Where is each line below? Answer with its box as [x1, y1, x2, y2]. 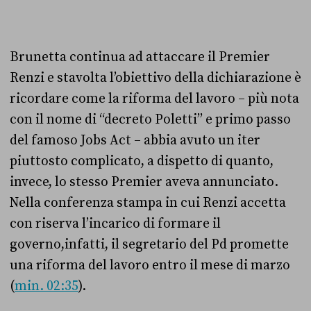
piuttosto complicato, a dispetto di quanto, [10, 153, 274, 169]
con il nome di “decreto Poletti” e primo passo [10, 111, 291, 128]
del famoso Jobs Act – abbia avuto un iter [10, 132, 260, 149]
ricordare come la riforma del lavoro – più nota [10, 90, 299, 107]
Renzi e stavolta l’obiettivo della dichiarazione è [10, 69, 301, 86]
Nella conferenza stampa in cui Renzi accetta [10, 194, 286, 211]
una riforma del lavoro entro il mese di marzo [10, 257, 290, 274]
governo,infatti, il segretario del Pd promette [10, 236, 289, 253]
